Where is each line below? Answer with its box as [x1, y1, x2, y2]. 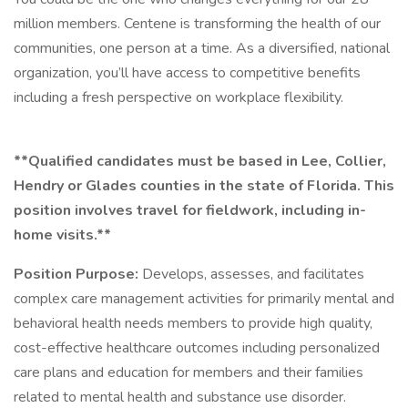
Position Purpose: [14, 264, 142, 284]
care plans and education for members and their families [14, 362, 363, 382]
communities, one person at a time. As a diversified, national [14, 38, 390, 58]
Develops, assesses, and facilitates [142, 264, 364, 284]
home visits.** [14, 225, 111, 245]
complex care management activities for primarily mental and [14, 289, 394, 309]
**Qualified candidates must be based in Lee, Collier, [14, 151, 386, 171]
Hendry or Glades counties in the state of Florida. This [14, 176, 394, 196]
